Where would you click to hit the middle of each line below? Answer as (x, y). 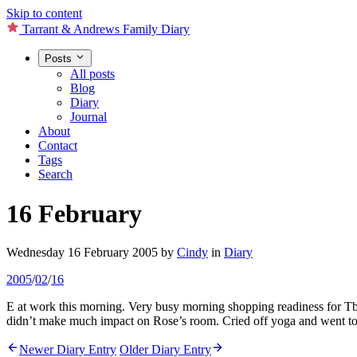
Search (55, 175)
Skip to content (44, 13)
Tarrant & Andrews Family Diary (106, 29)
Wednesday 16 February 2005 (82, 253)
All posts (92, 74)
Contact (58, 146)
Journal (88, 117)
